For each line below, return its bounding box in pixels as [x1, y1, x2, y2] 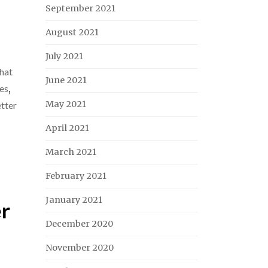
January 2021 [45, 194, 102, 205]
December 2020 [45, 218, 113, 229]
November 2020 [45, 242, 114, 253]
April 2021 [45, 123, 89, 133]
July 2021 [45, 51, 83, 62]
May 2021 [45, 99, 86, 109]
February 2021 [45, 170, 106, 181]
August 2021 [45, 27, 99, 38]
